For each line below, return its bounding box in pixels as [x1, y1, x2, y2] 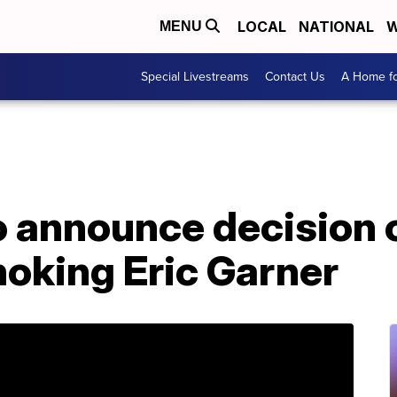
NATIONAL [299, 18, 374, 35]
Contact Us [265, 67, 325, 86]
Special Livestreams [141, 67, 249, 86]
